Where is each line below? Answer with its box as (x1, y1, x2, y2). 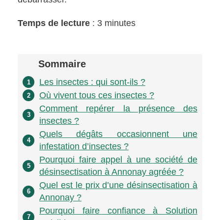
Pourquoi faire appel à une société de (39, 154, 197, 165)
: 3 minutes (90, 18, 136, 28)
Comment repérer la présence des (39, 103, 197, 113)
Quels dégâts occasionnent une (39, 129, 197, 139)
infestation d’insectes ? (39, 141, 129, 151)
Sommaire (38, 58, 86, 69)
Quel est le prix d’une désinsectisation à (39, 180, 197, 190)
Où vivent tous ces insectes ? (39, 90, 155, 100)
